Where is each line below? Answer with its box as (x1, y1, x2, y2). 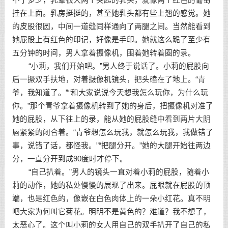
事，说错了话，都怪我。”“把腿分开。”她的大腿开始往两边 (12, 141, 211, 150)
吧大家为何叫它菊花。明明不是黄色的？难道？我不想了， (12, 208, 211, 216)
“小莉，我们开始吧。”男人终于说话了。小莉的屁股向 (12, 62, 209, 70)
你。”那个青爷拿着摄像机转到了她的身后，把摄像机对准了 (12, 102, 213, 110)
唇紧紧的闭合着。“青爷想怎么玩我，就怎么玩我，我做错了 (12, 128, 213, 136)
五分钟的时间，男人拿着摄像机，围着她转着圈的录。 (12, 49, 195, 57)
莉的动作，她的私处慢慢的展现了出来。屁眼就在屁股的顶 (12, 181, 211, 189)
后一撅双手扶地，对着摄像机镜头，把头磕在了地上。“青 (12, 75, 206, 83)
